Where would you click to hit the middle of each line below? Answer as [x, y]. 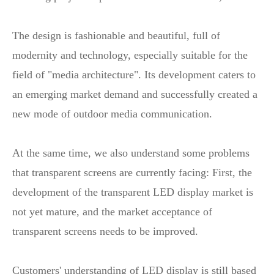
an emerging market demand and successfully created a [135, 94]
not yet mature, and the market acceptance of [112, 212]
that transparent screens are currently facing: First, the [132, 172]
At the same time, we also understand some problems [131, 153]
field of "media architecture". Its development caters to [134, 75]
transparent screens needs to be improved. [105, 231]
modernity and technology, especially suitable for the [130, 55]
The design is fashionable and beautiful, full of [116, 35]
